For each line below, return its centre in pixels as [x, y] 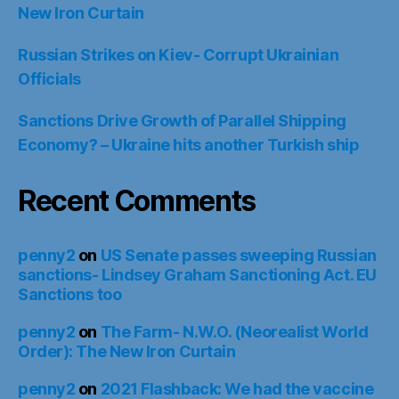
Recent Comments [137, 201]
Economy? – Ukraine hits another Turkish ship [189, 145]
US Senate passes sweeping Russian [238, 255]
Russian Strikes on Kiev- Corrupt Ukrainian [179, 55]
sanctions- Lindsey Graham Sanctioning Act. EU [197, 275]
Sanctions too [70, 294]
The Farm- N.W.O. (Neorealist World [234, 332]
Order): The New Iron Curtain [127, 351]
